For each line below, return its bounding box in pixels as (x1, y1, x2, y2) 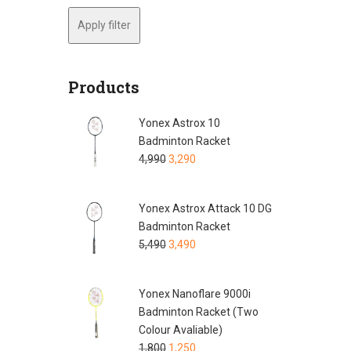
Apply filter (78, 18, 131, 31)
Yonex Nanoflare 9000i (139, 287, 251, 300)
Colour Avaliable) (139, 323, 223, 336)
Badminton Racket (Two (139, 305, 259, 318)
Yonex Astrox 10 (139, 116, 220, 129)
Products (68, 76, 139, 97)
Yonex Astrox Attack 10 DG (139, 201, 272, 215)
